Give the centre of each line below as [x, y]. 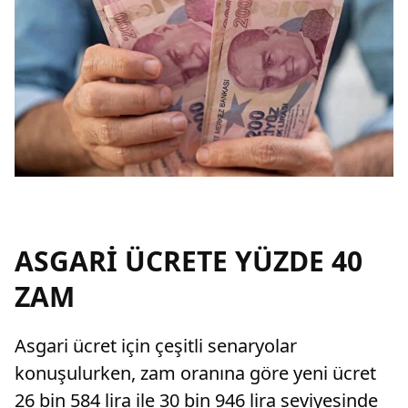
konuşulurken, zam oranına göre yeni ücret [195, 373]
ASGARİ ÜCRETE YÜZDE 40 [189, 261]
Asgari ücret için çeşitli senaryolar [156, 346]
